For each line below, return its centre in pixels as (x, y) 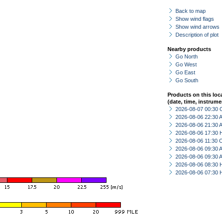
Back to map (191, 11)
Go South (187, 80)
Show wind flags (195, 19)
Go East (185, 72)
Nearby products (189, 49)
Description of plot (197, 35)
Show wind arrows (197, 27)
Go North (187, 56)
